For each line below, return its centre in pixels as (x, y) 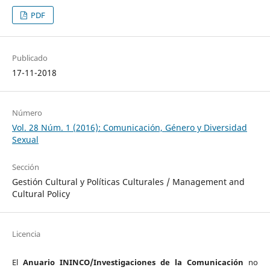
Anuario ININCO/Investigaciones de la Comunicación (136, 262)
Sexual (25, 139)
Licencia (26, 234)
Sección (25, 167)
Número (27, 112)
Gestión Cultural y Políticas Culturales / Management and (128, 181)
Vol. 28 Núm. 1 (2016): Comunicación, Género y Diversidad (129, 127)
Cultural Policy (41, 193)
